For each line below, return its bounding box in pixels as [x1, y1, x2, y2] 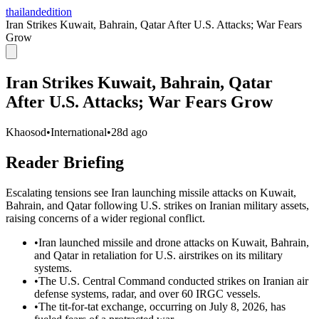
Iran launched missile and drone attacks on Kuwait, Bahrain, [38, 236, 309, 249]
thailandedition [6, 6, 72, 18]
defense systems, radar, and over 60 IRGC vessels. [34, 287, 261, 300]
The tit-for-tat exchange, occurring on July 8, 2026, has [38, 300, 286, 313]
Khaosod [6, 125, 46, 138]
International [51, 125, 107, 138]
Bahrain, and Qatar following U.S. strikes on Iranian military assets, [6, 199, 309, 211]
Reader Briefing [6, 152, 124, 172]
